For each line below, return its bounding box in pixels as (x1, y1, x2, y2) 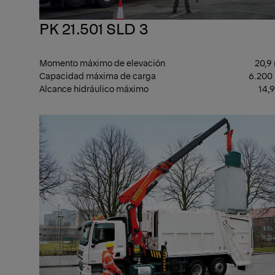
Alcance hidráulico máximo (39, 82, 149, 95)
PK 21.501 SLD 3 (39, 18, 148, 38)
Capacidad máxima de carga (39, 69, 156, 82)
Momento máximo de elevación (39, 56, 165, 69)
